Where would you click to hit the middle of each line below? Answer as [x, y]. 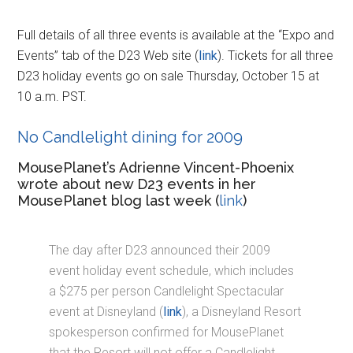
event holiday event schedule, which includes [172, 270]
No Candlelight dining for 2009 [130, 137]
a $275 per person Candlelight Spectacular [167, 291]
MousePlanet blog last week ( [119, 200]
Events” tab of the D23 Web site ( [108, 55]
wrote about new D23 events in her [137, 184]
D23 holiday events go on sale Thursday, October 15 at [169, 76]
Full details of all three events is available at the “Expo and [176, 35]
